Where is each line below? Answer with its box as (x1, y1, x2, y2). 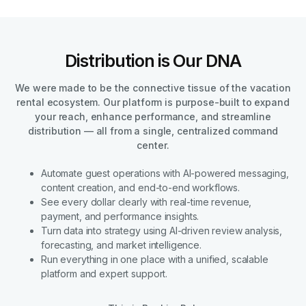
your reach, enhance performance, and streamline (35, 110, 271, 122)
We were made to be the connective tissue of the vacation (15, 81, 291, 94)
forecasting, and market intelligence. (41, 238, 201, 251)
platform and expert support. (41, 267, 168, 279)
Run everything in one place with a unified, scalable (41, 253, 268, 265)
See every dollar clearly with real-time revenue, (41, 195, 252, 208)
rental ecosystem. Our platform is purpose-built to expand (16, 96, 290, 108)
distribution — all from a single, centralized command (27, 124, 279, 137)
